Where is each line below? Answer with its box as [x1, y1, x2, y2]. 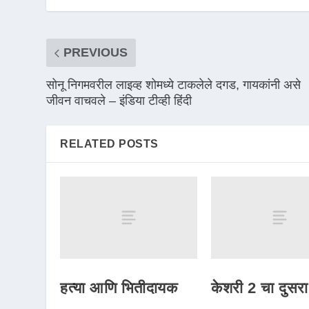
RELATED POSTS [60, 137, 159, 150]
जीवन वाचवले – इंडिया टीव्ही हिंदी [46, 93, 192, 108]
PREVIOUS [63, 45, 128, 59]
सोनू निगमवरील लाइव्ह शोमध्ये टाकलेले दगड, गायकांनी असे [46, 77, 301, 92]
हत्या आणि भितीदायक [60, 279, 178, 297]
